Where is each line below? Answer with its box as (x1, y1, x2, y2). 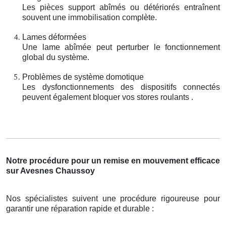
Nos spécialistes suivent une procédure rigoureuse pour (6, 194, 220, 203)
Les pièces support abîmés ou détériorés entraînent (22, 3, 220, 12)
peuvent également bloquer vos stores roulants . (22, 92, 193, 101)
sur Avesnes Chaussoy (6, 166, 95, 175)
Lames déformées (22, 32, 86, 41)
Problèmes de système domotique (22, 72, 144, 81)
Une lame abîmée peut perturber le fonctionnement (22, 42, 220, 51)
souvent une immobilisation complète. (22, 13, 157, 22)
